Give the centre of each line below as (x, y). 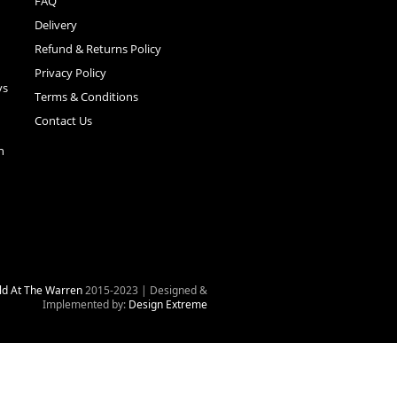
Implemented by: (86, 304)
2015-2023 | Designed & (145, 290)
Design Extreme (168, 304)
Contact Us (63, 120)
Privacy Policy (70, 72)
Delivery (55, 24)
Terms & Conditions (86, 96)
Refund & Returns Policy (97, 48)
